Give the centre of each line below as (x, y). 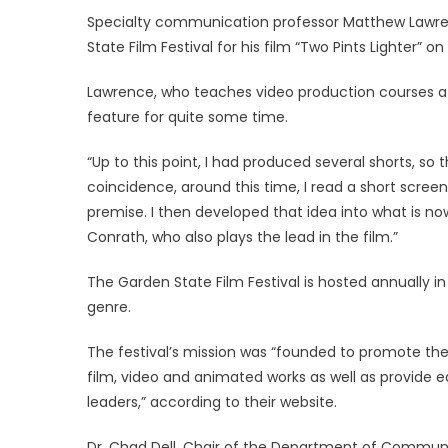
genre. (109, 306)
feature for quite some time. (187, 116)
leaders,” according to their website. (212, 401)
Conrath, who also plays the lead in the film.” (242, 236)
